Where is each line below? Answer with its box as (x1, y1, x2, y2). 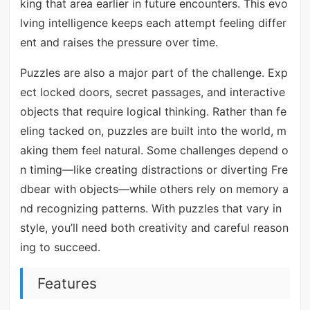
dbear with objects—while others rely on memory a (19, 182, 289, 197)
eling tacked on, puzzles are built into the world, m (19, 124, 286, 138)
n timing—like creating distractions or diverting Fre (19, 163, 288, 177)
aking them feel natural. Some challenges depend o (19, 143, 289, 158)
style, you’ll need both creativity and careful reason (19, 221, 289, 235)
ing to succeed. (19, 240, 100, 255)
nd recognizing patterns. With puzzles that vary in (19, 201, 282, 216)
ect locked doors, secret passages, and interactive (19, 85, 285, 100)
